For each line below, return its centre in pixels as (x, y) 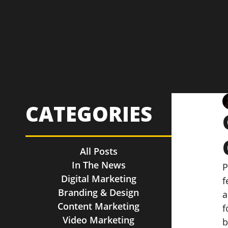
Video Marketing (99, 220)
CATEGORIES (89, 114)
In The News (98, 165)
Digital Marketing (98, 179)
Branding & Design (99, 192)
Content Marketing (99, 206)
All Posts (98, 151)
